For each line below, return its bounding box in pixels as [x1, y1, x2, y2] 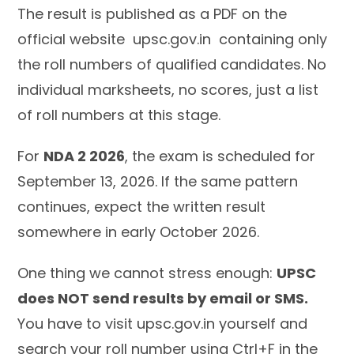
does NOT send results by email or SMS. [17, 288, 309, 308]
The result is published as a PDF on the [17, 4, 288, 24]
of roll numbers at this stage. [17, 105, 221, 125]
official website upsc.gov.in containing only [17, 29, 328, 49]
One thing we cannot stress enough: [17, 263, 277, 283]
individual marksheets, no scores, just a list [17, 80, 319, 100]
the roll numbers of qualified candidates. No [17, 55, 327, 74]
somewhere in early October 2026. [17, 222, 260, 242]
